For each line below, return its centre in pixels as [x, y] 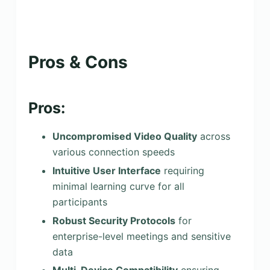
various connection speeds [113, 152]
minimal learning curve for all [118, 186]
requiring [182, 170]
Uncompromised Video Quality [124, 137]
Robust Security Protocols [114, 220]
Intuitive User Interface [106, 170]
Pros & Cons [78, 62]
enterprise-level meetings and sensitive [141, 236]
